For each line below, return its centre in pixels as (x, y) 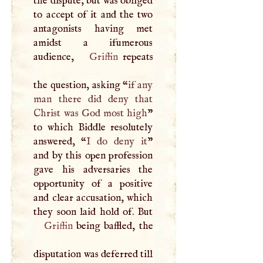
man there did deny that (93, 100)
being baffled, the (113, 226)
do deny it (119, 142)
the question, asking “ (81, 85)
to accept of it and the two (93, 15)
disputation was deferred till (93, 254)
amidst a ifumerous (93, 43)
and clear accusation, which (93, 198)
